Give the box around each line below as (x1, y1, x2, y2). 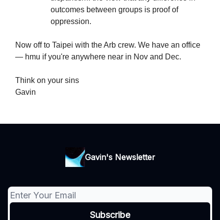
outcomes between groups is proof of (51, 5, 178, 14)
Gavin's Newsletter (84, 152, 155, 162)
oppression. (51, 17, 91, 26)
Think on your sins (15, 76, 79, 84)
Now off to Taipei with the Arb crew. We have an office (15, 41, 200, 49)
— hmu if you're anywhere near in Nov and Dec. (15, 53, 181, 61)
